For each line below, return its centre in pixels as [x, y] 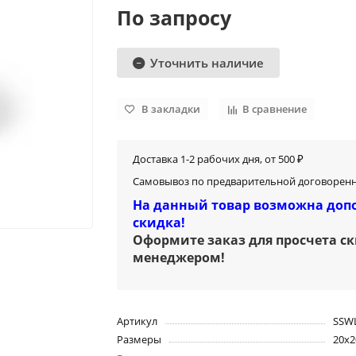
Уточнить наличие [207, 63]
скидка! [159, 223]
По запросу [174, 18]
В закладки [171, 109]
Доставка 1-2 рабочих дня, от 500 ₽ [219, 159]
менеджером [177, 258]
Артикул [137, 321]
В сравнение [275, 109]
